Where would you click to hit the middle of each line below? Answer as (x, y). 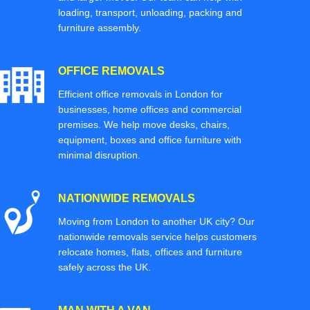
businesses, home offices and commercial (150, 109)
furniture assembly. (100, 27)
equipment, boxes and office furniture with (150, 139)
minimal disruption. (99, 155)
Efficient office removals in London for (140, 94)
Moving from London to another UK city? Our (156, 221)
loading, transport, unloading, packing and (150, 12)
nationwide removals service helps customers (157, 236)
